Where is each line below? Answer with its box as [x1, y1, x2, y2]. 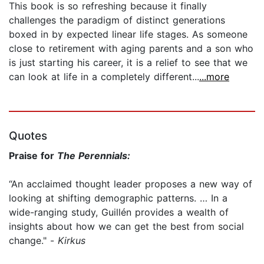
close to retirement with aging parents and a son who [9, 42, 253, 54]
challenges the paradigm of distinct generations [9, 14, 225, 26]
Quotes [9, 128, 47, 143]
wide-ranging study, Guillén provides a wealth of [9, 206, 229, 218]
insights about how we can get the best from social [9, 220, 244, 232]
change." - [9, 234, 58, 246]
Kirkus [58, 234, 85, 246]
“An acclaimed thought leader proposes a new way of [9, 177, 252, 190]
